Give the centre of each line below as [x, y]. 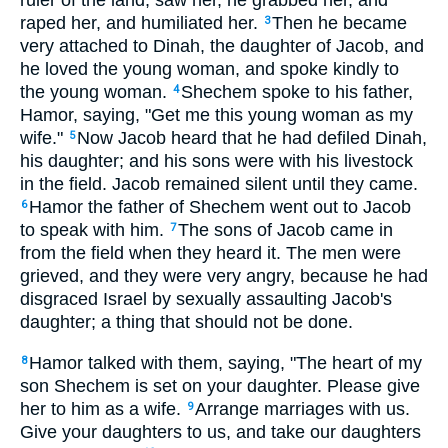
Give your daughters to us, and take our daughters [220, 431]
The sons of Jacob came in [285, 230]
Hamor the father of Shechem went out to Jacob [220, 207]
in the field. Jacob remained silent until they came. [219, 184]
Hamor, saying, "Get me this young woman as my [216, 115]
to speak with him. [94, 230]
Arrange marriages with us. [302, 408]
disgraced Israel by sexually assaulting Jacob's [206, 299]
